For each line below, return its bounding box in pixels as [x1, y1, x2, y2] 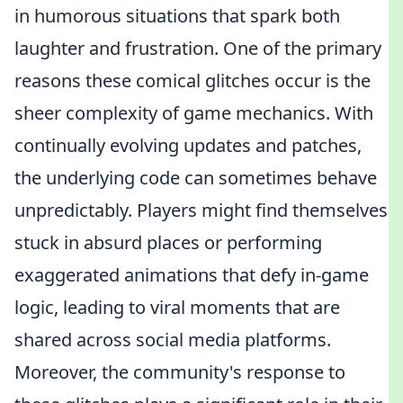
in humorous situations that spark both [14, 4, 340, 28]
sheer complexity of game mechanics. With [14, 101, 373, 125]
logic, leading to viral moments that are [14, 295, 340, 319]
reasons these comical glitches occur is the [14, 68, 371, 93]
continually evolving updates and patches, [14, 133, 362, 157]
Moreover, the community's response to [14, 360, 345, 384]
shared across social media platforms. [14, 327, 331, 352]
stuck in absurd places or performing [14, 230, 322, 255]
